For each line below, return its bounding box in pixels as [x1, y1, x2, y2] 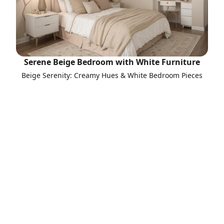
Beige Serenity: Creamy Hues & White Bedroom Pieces [21, 70, 202, 80]
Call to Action [111, 211, 161, 222]
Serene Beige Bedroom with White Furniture [24, 56, 200, 67]
